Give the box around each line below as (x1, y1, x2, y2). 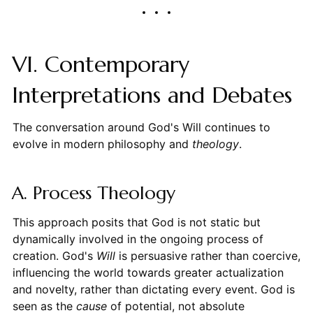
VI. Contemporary (11, 50, 189, 79)
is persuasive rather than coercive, (115, 249, 300, 263)
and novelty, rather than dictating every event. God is (12, 282, 295, 297)
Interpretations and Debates (11, 81, 292, 110)
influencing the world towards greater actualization (12, 265, 284, 280)
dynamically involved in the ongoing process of (12, 232, 263, 247)
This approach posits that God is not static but (12, 215, 261, 230)
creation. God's (12, 249, 96, 263)
